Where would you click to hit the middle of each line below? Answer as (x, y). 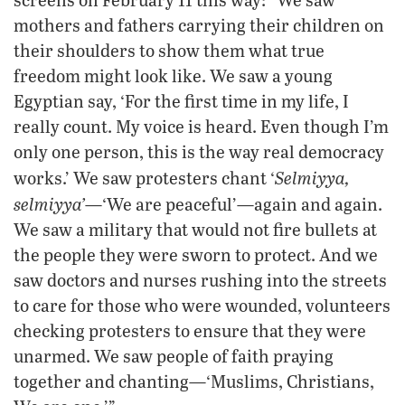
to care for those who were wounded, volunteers (202, 305)
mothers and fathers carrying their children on (199, 24)
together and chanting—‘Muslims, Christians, (194, 381)
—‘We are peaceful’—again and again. (234, 203)
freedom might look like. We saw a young (173, 75)
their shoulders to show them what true (169, 50)
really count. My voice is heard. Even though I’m (201, 126)
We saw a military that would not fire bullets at (195, 229)
